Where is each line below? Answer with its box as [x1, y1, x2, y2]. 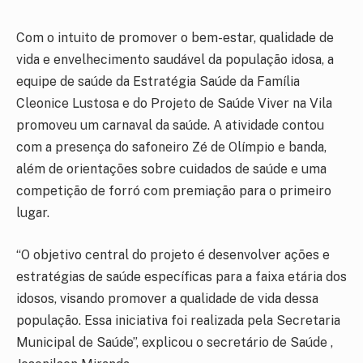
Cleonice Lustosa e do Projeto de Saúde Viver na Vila [16, 96, 332, 111]
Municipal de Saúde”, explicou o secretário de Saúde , [16, 334, 333, 350]
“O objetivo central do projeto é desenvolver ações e [16, 246, 330, 263]
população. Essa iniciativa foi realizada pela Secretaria [16, 312, 340, 328]
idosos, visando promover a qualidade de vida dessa [16, 290, 318, 306]
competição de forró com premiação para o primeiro [16, 183, 331, 199]
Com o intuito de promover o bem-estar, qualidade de [16, 30, 334, 45]
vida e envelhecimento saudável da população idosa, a [16, 52, 334, 67]
